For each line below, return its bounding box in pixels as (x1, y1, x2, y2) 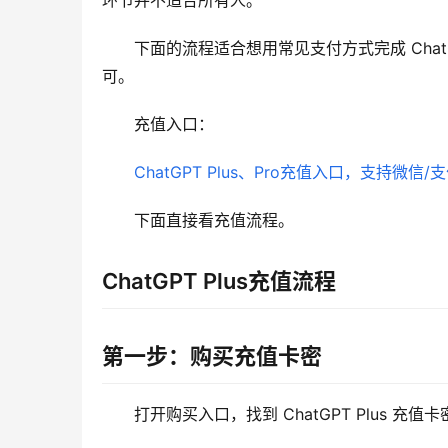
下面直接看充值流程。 (134, 210, 294, 231)
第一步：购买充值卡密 (102, 343, 322, 370)
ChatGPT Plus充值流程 (102, 268, 336, 295)
